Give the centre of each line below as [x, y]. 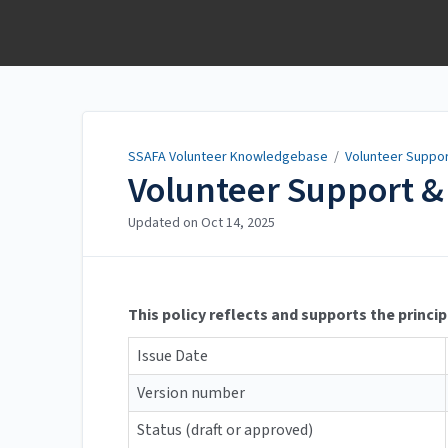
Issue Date [172, 356]
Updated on [164, 223]
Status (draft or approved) [225, 430]
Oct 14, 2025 [238, 223]
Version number [191, 393]
